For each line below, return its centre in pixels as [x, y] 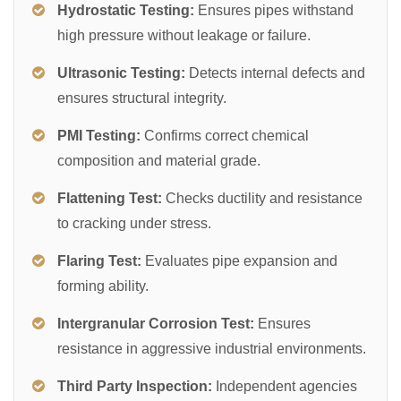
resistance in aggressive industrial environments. [212, 348]
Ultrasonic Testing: [121, 73]
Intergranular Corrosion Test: [156, 323]
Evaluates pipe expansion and [239, 260]
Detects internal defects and [275, 73]
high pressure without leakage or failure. [184, 35]
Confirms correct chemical [225, 135]
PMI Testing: [99, 135]
